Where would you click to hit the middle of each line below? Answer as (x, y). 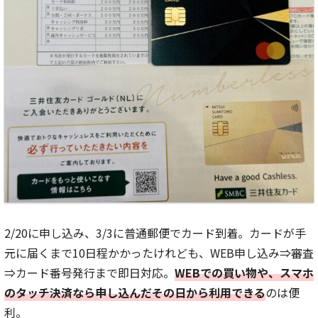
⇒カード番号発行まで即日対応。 (89, 272)
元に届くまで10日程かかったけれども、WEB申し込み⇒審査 (159, 252)
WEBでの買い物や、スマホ (244, 272)
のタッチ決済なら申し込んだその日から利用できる (135, 292)
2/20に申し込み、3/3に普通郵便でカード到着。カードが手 (155, 232)
